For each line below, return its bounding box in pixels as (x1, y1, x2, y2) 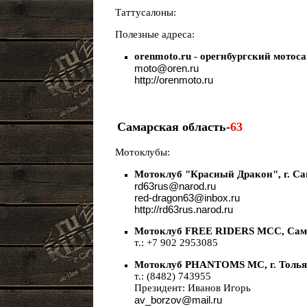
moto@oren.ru (134, 62, 199, 74)
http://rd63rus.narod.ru (134, 204, 233, 215)
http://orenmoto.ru (134, 74, 213, 86)
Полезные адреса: (107, 29, 195, 40)
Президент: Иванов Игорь (134, 282, 251, 293)
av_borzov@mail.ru (134, 294, 222, 306)
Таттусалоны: (107, 7, 176, 18)
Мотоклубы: (107, 147, 170, 158)
